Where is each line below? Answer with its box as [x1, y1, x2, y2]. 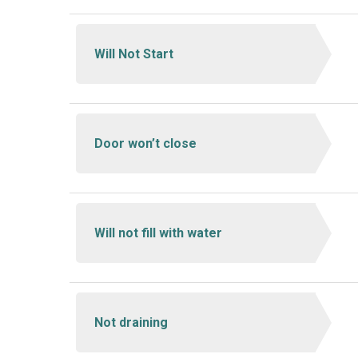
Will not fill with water [93, 225, 222, 241]
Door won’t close [93, 135, 197, 151]
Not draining [93, 314, 168, 330]
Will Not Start [93, 46, 173, 62]
